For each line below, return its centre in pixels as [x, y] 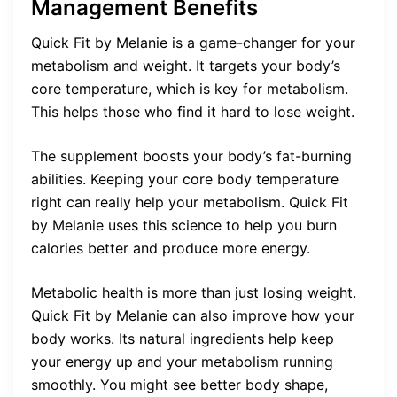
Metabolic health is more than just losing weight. [194, 292]
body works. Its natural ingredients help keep [183, 338]
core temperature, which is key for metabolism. [190, 88]
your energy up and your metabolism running [182, 361]
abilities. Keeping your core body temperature [185, 179]
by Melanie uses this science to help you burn [184, 225]
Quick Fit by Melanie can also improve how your [193, 315]
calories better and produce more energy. [171, 248]
